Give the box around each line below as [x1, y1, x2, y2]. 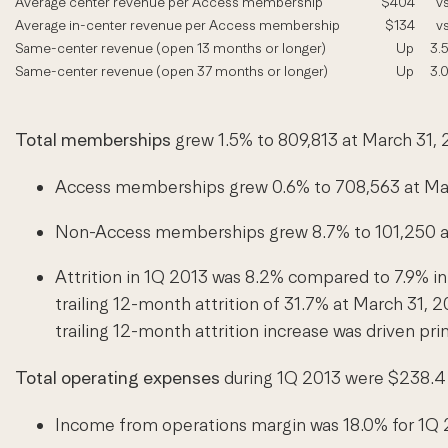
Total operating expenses [15, 367, 220, 389]
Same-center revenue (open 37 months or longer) [15, 63, 328, 80]
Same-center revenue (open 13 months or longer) [15, 40, 326, 57]
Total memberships [15, 129, 171, 151]
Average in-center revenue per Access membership [15, 17, 340, 34]
